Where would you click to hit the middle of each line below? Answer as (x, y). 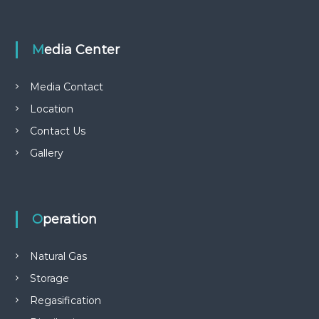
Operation (69, 219)
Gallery (46, 153)
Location (51, 109)
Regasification (65, 300)
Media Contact (66, 87)
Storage (49, 278)
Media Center (82, 50)
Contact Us (57, 131)
